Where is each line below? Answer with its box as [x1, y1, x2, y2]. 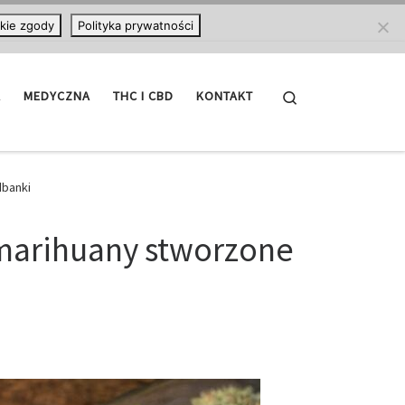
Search [298, 86, 337, 104]
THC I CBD [113, 88, 174, 105]
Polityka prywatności [77, 18, 193, 33]
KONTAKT [196, 88, 253, 105]
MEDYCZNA [24, 88, 90, 105]
